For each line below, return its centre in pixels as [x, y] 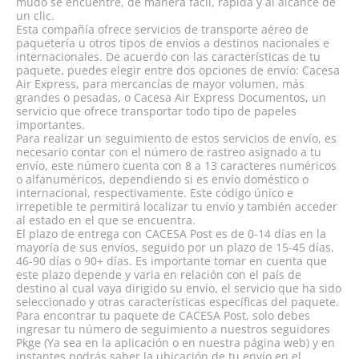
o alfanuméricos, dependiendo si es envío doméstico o [162, 179]
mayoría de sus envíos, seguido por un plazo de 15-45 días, [175, 247]
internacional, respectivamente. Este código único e [155, 193]
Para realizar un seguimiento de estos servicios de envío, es [176, 138]
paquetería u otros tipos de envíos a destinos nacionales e [173, 43]
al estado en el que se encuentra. [106, 220]
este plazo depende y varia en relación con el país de [159, 274]
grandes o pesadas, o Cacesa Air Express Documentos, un [171, 97]
